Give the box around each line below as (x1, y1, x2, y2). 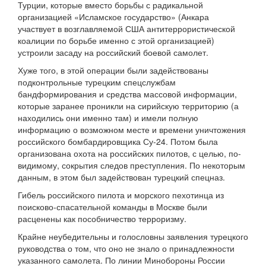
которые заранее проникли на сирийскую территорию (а (18, 100, 239, 112)
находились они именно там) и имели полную (18, 112, 198, 124)
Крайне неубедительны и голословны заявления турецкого (18, 230, 248, 243)
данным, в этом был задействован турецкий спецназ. (18, 171, 225, 183)
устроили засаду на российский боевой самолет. (18, 46, 208, 59)
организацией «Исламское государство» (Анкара (18, 11, 209, 23)
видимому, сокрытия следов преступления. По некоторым (18, 159, 245, 172)
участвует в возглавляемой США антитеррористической (18, 23, 235, 35)
